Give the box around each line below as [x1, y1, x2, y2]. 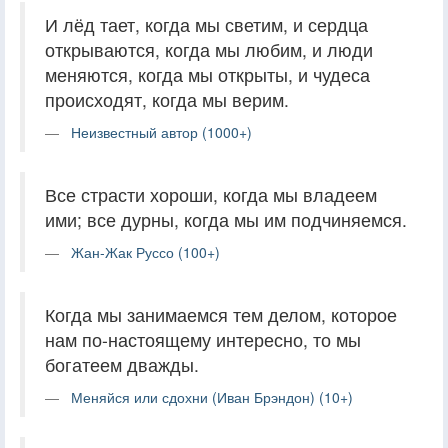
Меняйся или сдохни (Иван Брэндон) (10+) [71, 386, 353, 407]
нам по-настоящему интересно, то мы [45, 326, 361, 352]
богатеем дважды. [45, 351, 199, 377]
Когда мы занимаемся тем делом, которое [45, 301, 397, 327]
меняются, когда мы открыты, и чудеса [45, 61, 370, 87]
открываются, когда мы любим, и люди [45, 36, 373, 62]
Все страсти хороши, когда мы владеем [45, 181, 377, 207]
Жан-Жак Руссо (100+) [71, 241, 220, 262]
